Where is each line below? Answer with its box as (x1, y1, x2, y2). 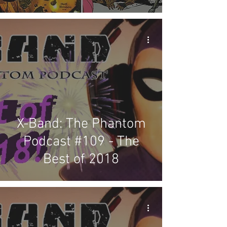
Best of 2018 (43, 151, 119, 168)
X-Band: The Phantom (16, 116, 146, 133)
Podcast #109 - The (23, 133, 139, 150)
